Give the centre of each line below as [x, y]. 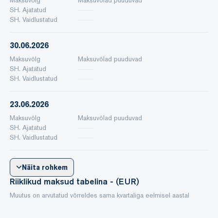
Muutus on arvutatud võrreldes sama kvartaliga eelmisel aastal [100, 195]
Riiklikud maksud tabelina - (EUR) [74, 181]
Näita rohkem [45, 167]
